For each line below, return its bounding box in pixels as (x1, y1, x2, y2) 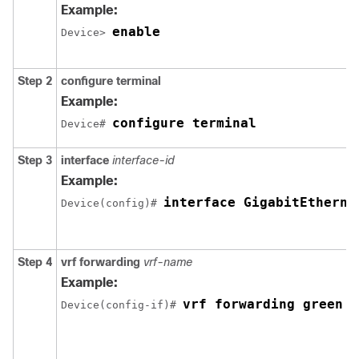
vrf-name (143, 255, 192, 268)
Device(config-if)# (61, 298, 183, 311)
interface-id (112, 153, 175, 167)
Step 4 (18, 255, 52, 268)
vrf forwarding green (183, 296, 343, 312)
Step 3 (18, 153, 52, 167)
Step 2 (18, 74, 52, 87)
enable (112, 23, 160, 39)
